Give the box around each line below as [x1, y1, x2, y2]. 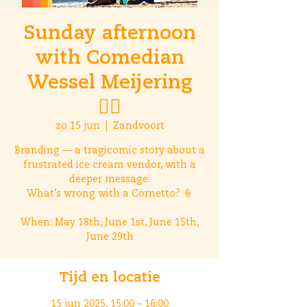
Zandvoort [112, 121, 164, 131]
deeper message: [69, 175, 150, 184]
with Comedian [35, 49, 184, 68]
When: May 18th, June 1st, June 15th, [20, 218, 199, 228]
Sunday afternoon [23, 24, 196, 43]
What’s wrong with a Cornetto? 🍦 [27, 189, 193, 199]
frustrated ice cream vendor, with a [23, 160, 196, 170]
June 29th [86, 232, 134, 242]
